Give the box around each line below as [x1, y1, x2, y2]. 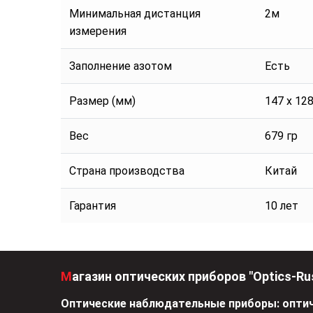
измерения [69, 24, 126, 38]
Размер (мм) [69, 94, 136, 108]
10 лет [265, 199, 298, 213]
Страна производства [69, 164, 184, 178]
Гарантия [69, 199, 116, 213]
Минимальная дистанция [69, 7, 201, 21]
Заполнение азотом [69, 59, 172, 73]
